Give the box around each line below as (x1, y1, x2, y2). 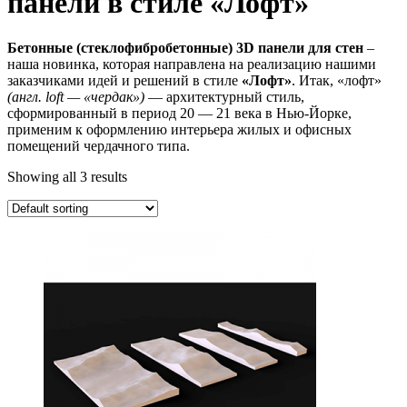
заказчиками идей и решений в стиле (7, 72, 242, 88)
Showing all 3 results (7, 168, 127, 184)
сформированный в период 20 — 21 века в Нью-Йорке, (7, 104, 352, 121)
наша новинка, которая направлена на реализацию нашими (7, 55, 376, 72)
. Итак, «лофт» (292, 72, 382, 88)
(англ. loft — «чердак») (7, 88, 144, 104)
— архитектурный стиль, (144, 88, 304, 104)
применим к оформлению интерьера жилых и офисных (7, 121, 352, 137)
